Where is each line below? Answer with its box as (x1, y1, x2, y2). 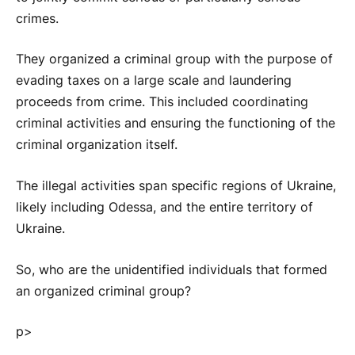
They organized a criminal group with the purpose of (16, 52, 333, 67)
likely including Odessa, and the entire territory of (16, 200, 313, 216)
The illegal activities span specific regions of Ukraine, (16, 178, 336, 194)
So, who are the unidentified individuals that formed (16, 261, 327, 277)
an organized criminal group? (16, 283, 191, 299)
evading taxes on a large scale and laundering (16, 73, 292, 89)
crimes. (16, 10, 59, 26)
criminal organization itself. (16, 137, 177, 153)
